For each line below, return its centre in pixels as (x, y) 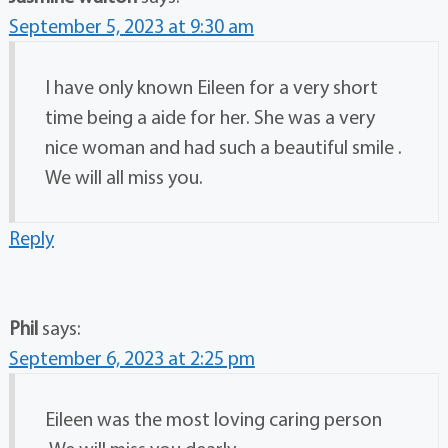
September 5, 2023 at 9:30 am (131, 26)
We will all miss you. (123, 177)
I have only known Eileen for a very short (211, 87)
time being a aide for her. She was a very (209, 117)
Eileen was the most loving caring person (213, 419)
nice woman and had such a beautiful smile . (223, 147)
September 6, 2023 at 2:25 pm (131, 358)
